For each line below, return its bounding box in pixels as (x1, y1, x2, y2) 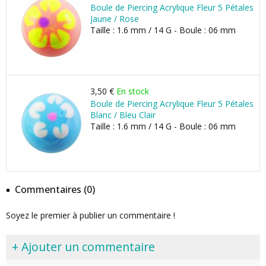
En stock (116, 85, 149, 97)
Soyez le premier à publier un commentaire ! (6, 210, 175, 221)
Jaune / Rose (90, 13, 139, 24)
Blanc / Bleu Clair (90, 109, 156, 121)
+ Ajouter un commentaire (12, 239, 155, 255)
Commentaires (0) (15, 183, 95, 196)
